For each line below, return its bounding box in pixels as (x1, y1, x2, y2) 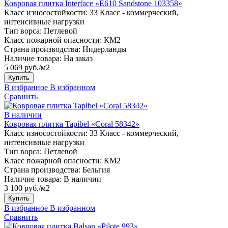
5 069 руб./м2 (4, 63, 50, 72)
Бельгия (82, 165, 110, 174)
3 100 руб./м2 (4, 183, 50, 192)
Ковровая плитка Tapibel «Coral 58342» (4, 119, 139, 128)
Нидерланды (82, 44, 127, 53)
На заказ (64, 53, 93, 63)
